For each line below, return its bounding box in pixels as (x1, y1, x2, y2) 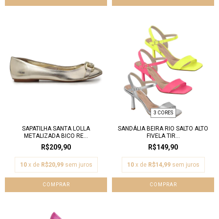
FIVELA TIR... (146, 132, 180, 139)
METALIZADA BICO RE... (24, 132, 88, 139)
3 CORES (153, 110, 173, 115)
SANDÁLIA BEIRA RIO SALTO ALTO (118, 125, 208, 132)
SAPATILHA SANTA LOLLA (22, 125, 90, 132)
